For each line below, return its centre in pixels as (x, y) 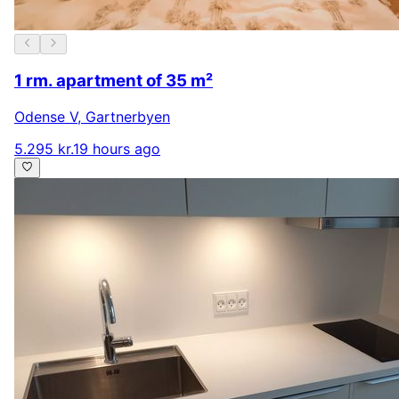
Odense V (46, 117)
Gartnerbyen (128, 117)
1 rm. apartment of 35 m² (114, 81)
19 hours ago (117, 149)
